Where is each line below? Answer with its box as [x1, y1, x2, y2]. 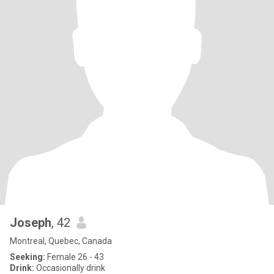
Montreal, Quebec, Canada [10, 236, 112, 246]
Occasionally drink [34, 263, 105, 273]
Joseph [10, 215, 51, 230]
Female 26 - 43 [45, 252, 104, 262]
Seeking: [10, 252, 45, 262]
